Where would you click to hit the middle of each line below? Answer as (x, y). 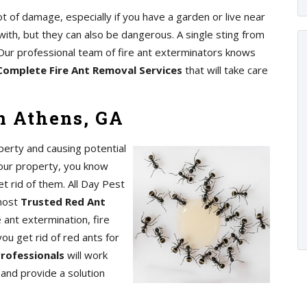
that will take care (225, 70)
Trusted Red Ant (63, 201)
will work (87, 255)
